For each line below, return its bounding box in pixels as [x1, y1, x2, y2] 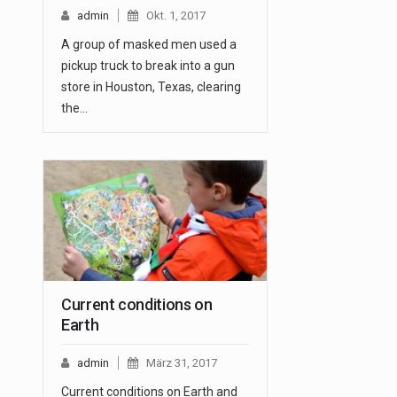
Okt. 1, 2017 [146, 9, 206, 23]
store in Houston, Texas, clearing [61, 80, 241, 95]
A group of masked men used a [61, 37, 237, 52]
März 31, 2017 [146, 356, 217, 370]
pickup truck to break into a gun [61, 58, 235, 74]
